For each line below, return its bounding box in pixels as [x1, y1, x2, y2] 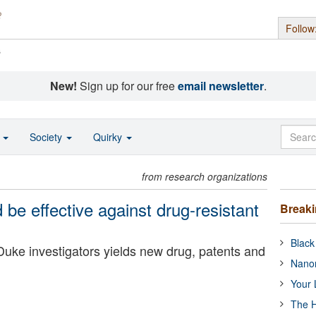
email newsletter [177, 78, 264, 94]
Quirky [93, 130, 125, 144]
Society [30, 130, 65, 144]
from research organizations [142, 169, 268, 183]
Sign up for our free [76, 78, 178, 94]
